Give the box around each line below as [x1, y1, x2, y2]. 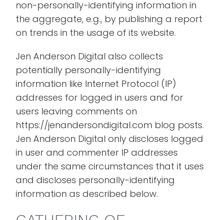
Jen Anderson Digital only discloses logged [16, 133, 204, 145]
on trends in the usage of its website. [16, 27, 176, 39]
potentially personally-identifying [16, 64, 162, 76]
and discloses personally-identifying [16, 174, 175, 186]
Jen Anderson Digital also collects [16, 50, 164, 62]
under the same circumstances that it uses [16, 160, 204, 172]
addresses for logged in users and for [16, 91, 184, 104]
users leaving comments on [16, 105, 137, 117]
